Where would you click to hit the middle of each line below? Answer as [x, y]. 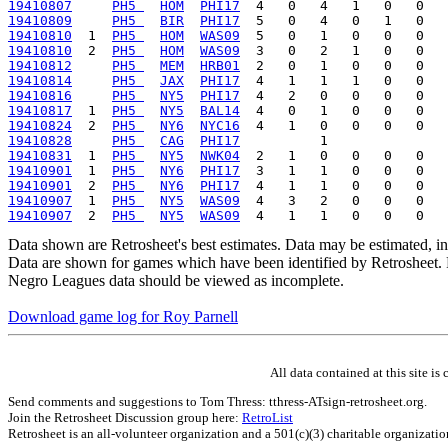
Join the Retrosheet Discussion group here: [125, 417]
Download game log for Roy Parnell [123, 316]
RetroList [267, 417]
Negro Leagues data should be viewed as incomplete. [176, 280]
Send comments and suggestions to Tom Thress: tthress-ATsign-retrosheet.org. [217, 401]
